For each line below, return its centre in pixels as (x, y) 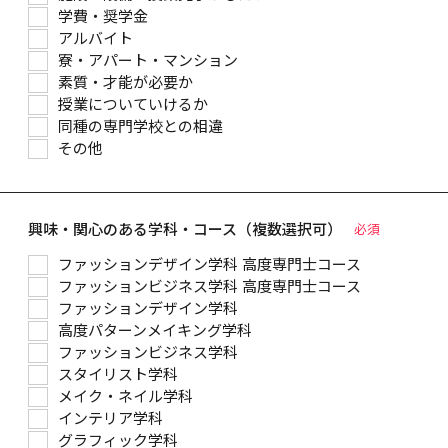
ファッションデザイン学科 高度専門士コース (209, 264)
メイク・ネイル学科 (125, 396)
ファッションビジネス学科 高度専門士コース (209, 286)
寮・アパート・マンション (148, 60)
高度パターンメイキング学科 (155, 330)
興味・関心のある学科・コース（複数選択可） (185, 229)
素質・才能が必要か (125, 82)
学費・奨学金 (103, 16)
